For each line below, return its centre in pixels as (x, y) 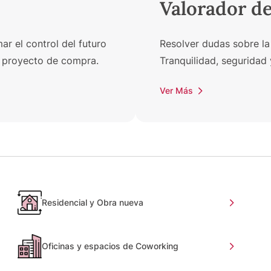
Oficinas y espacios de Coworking (110, 246)
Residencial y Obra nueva (93, 202)
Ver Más (176, 90)
